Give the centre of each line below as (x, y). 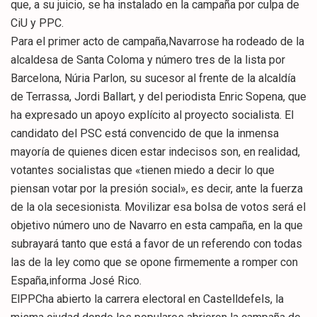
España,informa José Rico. (76, 281)
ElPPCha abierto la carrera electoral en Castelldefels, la (147, 299)
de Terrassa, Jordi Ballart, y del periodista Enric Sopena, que (158, 97)
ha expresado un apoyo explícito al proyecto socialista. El (152, 115)
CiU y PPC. (37, 23)
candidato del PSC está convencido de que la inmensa (145, 134)
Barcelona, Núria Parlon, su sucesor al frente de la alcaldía (153, 79)
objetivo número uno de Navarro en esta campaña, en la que (157, 226)
